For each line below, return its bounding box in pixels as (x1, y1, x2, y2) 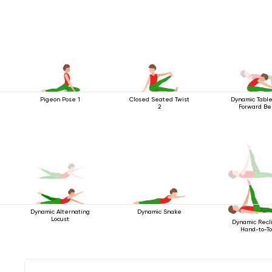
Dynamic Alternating (30, 208, 90, 215)
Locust (50, 215, 69, 222)
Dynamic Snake (137, 208, 182, 215)
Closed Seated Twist (129, 95, 190, 103)
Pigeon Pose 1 (39, 95, 80, 103)
